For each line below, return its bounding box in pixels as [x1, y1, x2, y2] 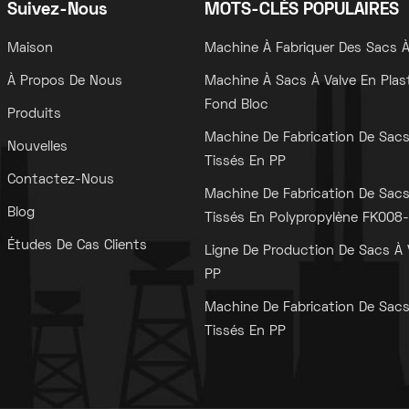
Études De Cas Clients [6, 238, 147, 252]
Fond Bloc [204, 98, 268, 111]
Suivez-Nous [6, 2, 107, 18]
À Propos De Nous [6, 74, 122, 88]
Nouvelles [6, 140, 68, 153]
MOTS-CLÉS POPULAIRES [204, 2, 399, 18]
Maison [6, 41, 53, 55]
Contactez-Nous [6, 173, 114, 186]
